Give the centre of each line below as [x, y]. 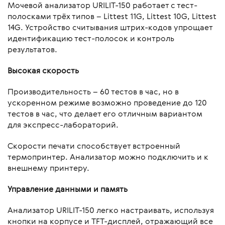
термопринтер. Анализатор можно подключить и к [108, 157]
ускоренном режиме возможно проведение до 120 [107, 103]
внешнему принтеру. [48, 168]
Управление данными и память [68, 189]
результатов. [32, 49]
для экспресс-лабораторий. [63, 125]
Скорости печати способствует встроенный [94, 146]
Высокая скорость [43, 71]
